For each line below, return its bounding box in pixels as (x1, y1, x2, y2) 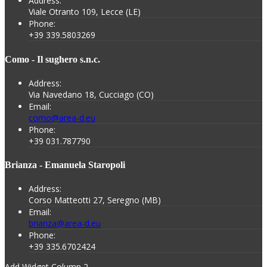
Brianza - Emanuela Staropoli (5, 160, 125, 170)
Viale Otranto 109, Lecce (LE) (29, 6, 141, 18)
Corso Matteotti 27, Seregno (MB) (29, 194, 161, 206)
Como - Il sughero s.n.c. (5, 54, 100, 64)
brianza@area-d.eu (29, 218, 101, 229)
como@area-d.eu (29, 111, 95, 123)
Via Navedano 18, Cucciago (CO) (29, 88, 154, 100)
